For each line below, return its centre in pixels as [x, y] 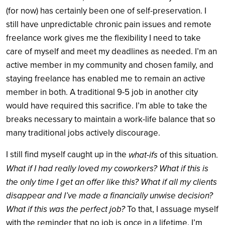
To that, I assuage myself [173, 209]
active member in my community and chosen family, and [110, 65]
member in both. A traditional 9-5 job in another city [102, 92]
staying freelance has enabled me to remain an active [106, 79]
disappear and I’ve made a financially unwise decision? [109, 195]
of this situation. [188, 155]
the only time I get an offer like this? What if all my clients [111, 182]
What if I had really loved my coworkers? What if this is [107, 168]
